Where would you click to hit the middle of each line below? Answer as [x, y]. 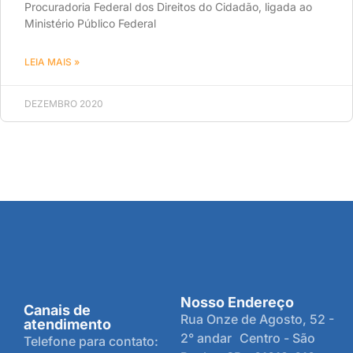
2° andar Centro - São [248, 338]
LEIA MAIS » [52, 62]
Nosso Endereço [238, 302]
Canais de [57, 310]
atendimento [67, 324]
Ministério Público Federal [90, 23]
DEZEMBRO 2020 [64, 104]
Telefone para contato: [91, 341]
